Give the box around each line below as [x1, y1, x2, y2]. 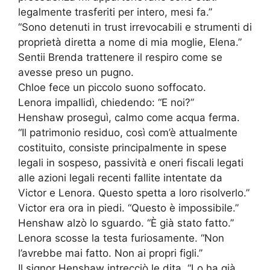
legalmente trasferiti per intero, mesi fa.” [18, 6, 212, 19]
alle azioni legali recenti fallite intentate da [18, 172, 222, 184]
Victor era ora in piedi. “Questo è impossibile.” [18, 202, 239, 215]
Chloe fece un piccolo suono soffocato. [18, 81, 206, 94]
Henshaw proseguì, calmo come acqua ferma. [18, 111, 240, 124]
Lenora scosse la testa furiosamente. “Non [18, 232, 224, 245]
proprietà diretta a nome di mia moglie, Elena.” [18, 36, 242, 49]
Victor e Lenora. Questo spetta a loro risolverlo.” [18, 187, 250, 199]
